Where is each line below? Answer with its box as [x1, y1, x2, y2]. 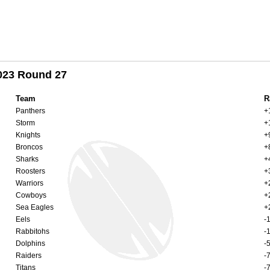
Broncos [16, 142, 43, 151]
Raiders [16, 251, 42, 260]
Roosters [16, 166, 45, 175]
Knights [16, 130, 40, 139]
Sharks [16, 154, 39, 163]
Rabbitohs [16, 227, 49, 236]
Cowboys [16, 190, 46, 199]
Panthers [16, 106, 45, 115]
